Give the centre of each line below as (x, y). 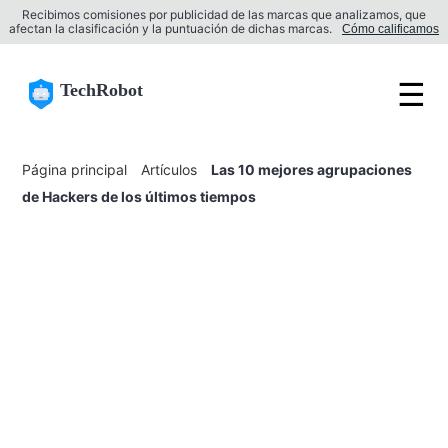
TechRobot (102, 90)
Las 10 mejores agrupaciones (312, 169)
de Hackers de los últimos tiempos (139, 196)
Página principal (75, 169)
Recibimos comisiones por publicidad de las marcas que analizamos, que (224, 14)
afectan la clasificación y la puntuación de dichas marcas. (170, 28)
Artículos (169, 169)
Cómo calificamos (390, 29)
